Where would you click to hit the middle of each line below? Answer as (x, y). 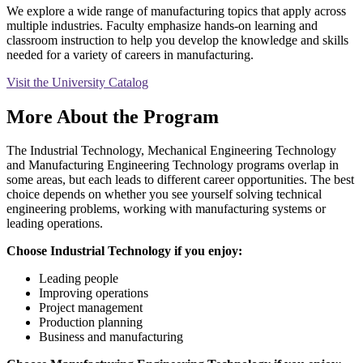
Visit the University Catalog (77, 82)
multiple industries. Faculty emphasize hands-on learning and (162, 25)
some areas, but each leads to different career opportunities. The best (180, 180)
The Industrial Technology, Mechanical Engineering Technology (171, 151)
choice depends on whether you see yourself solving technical (164, 194)
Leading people (79, 279)
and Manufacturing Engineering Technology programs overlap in (173, 165)
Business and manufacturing (111, 337)
